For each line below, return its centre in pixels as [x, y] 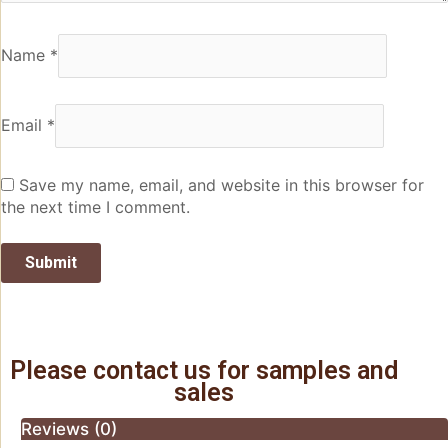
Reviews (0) [69, 428]
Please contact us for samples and [204, 371]
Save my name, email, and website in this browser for [221, 184]
